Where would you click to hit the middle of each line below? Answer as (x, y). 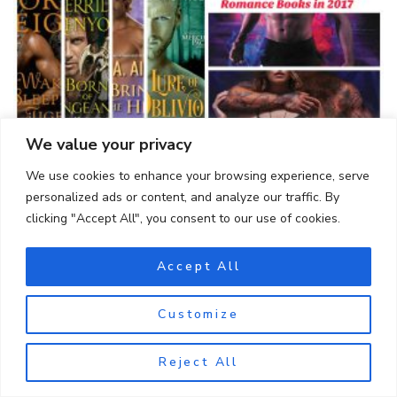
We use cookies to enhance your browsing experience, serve (198, 175)
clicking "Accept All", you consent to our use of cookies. (183, 218)
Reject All (198, 362)
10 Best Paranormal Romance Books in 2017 (154, 156)
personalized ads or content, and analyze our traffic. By (183, 197)
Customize (198, 314)
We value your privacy (109, 144)
